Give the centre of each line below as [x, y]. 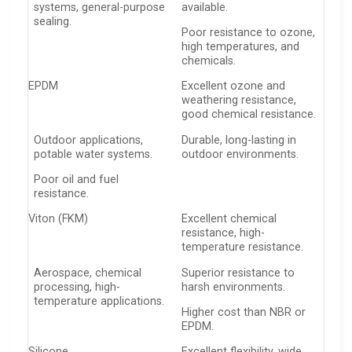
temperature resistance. [243, 247]
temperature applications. [99, 301]
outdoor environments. [240, 154]
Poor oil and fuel [77, 179]
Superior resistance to [238, 273]
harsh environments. [234, 287]
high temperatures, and [241, 46]
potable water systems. [93, 154]
